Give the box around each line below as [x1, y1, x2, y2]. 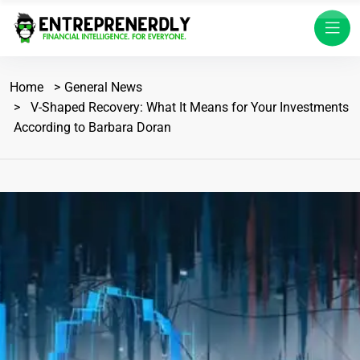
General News [64, 80, 142, 95]
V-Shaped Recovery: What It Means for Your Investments [24, 100, 349, 115]
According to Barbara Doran [14, 120, 171, 135]
